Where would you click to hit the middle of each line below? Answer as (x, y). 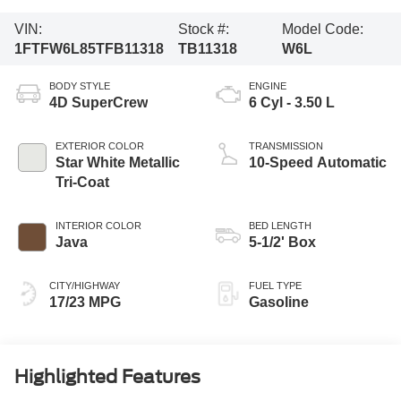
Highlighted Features (107, 377)
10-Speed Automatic (318, 163)
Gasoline (279, 303)
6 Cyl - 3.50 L (292, 103)
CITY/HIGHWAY (84, 286)
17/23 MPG (85, 303)
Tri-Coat (82, 183)
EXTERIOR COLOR (99, 146)
